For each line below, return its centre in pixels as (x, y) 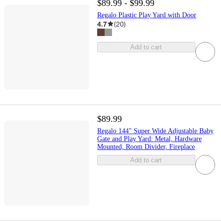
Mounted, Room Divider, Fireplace (146, 147)
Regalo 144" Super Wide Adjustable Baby (155, 131)
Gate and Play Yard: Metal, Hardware (149, 139)
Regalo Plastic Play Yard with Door (147, 15)
